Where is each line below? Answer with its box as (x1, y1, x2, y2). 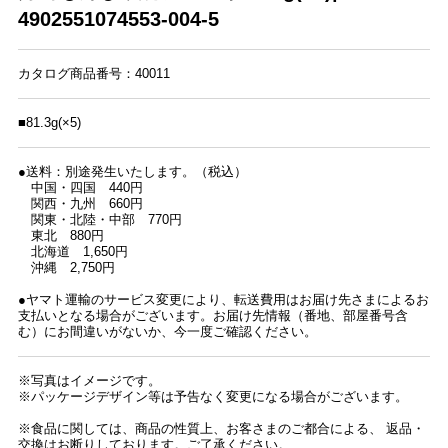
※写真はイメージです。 (17, 373, 161, 389)
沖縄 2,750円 (17, 260, 115, 276)
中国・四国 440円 (17, 180, 143, 196)
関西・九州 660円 (17, 196, 143, 212)
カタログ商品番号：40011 (17, 66, 170, 82)
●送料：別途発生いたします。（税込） (17, 164, 247, 180)
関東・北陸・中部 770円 (17, 212, 182, 228)
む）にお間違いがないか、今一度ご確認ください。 (17, 324, 317, 340)
